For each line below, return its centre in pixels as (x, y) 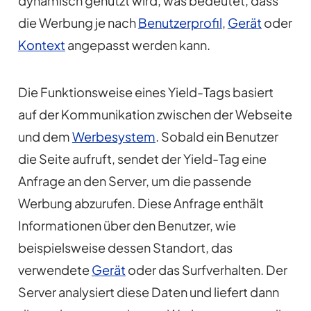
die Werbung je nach (78, 23)
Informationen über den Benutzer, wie (127, 226)
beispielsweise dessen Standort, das (125, 248)
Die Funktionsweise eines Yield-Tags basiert (145, 92)
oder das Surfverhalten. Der (206, 270)
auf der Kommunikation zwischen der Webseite (155, 115)
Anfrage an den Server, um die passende (134, 181)
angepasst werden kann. (137, 45)
